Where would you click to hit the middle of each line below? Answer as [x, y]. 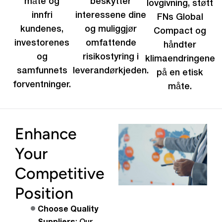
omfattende [111, 43]
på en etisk [180, 73]
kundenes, [42, 29]
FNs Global [180, 17]
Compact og [180, 31]
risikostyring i [111, 57]
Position [44, 193]
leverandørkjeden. [111, 71]
